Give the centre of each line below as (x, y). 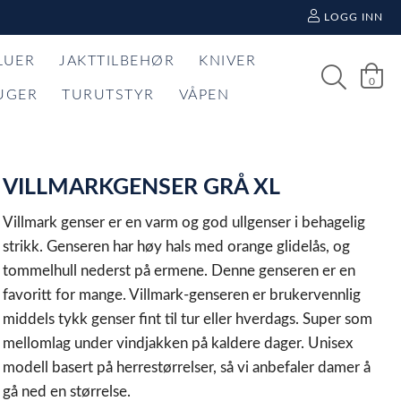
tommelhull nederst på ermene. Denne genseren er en (179, 271)
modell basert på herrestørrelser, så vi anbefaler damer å (187, 367)
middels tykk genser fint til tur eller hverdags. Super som (188, 319)
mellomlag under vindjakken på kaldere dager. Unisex (178, 343)
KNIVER (228, 61)
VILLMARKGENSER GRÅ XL (142, 188)
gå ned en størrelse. (67, 392)
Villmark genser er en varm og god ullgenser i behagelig (184, 222)
